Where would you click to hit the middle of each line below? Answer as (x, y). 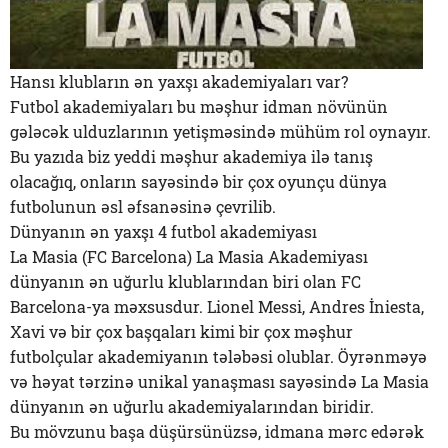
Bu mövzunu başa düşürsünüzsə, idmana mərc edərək (217, 431)
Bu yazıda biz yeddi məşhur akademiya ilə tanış (191, 156)
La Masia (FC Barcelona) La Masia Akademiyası (189, 256)
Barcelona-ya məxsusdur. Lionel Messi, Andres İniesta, (217, 306)
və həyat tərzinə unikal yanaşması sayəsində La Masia (219, 381)
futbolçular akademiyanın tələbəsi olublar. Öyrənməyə (218, 356)
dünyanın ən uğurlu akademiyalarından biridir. (192, 406)
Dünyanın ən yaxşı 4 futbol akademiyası (163, 231)
